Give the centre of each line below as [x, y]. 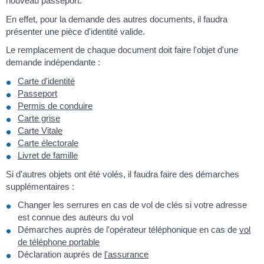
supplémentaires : [40, 186]
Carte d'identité [46, 81]
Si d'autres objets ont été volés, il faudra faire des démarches [123, 174]
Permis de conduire [55, 105]
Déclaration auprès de [61, 255]
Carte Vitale [40, 130]
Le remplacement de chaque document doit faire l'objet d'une [122, 50]
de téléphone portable [59, 242]
